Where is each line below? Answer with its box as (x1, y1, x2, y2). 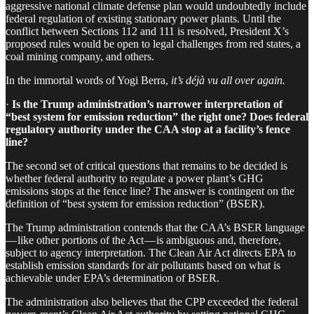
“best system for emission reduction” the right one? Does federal (6, 110, 308, 123)
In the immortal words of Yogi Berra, (6, 74, 171, 86)
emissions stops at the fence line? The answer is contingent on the (6, 184, 294, 197)
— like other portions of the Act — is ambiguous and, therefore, (6, 233, 281, 246)
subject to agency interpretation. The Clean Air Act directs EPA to (6, 246, 296, 259)
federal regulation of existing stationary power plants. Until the (6, 12, 281, 25)
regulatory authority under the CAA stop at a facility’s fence (6, 123, 290, 135)
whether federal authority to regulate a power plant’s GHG (6, 172, 264, 184)
